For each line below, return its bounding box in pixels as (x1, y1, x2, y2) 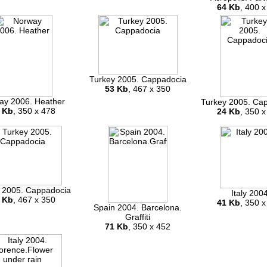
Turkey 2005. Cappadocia (89, 74, 187, 85)
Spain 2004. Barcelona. (94, 203, 182, 213)
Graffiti (125, 212, 150, 222)
